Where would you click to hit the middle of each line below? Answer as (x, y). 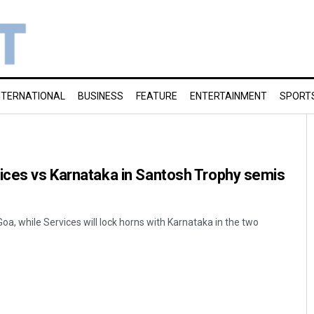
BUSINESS (101, 96)
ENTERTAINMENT (228, 96)
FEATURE (157, 96)
